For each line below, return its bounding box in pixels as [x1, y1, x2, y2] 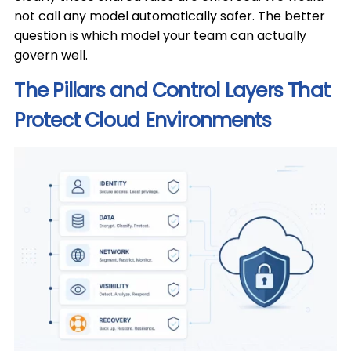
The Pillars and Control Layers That [14, 77, 331, 104]
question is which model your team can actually [14, 27, 307, 45]
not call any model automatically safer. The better [14, 7, 326, 25]
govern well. [14, 46, 89, 64]
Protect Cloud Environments [14, 107, 272, 134]
